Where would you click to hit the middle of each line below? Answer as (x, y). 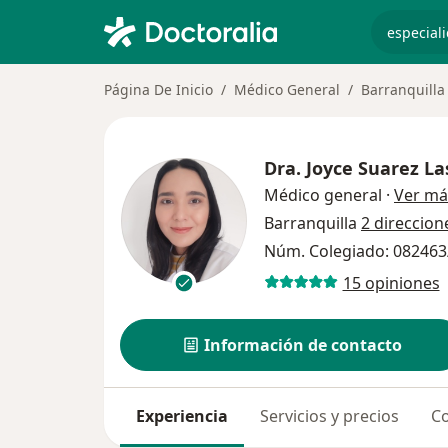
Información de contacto (303, 345)
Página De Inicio (158, 89)
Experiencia (182, 416)
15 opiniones (391, 282)
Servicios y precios (329, 416)
